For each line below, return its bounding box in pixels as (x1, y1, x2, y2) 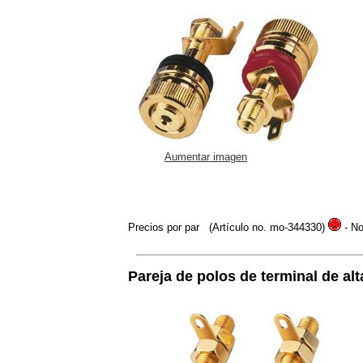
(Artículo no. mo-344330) (206, 220, 328, 233)
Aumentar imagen (164, 150, 247, 163)
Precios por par (128, 220, 203, 233)
